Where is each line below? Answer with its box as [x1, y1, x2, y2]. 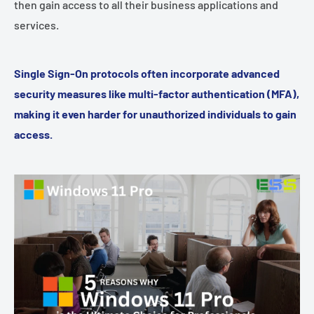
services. [14, 18, 59, 32]
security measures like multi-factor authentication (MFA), [14, 86, 299, 100]
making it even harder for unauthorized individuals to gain [14, 107, 296, 121]
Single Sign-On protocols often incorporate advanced [14, 66, 280, 80]
